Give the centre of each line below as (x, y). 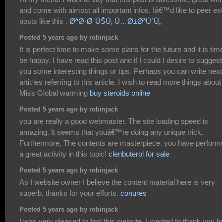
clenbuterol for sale (139, 154)
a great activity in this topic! (64, 154)
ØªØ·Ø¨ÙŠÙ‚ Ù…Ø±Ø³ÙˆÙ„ (115, 21)
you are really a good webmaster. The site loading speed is (114, 121)
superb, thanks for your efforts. (70, 193)
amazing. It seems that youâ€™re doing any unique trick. (111, 132)
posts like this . (44, 21)
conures (134, 193)
